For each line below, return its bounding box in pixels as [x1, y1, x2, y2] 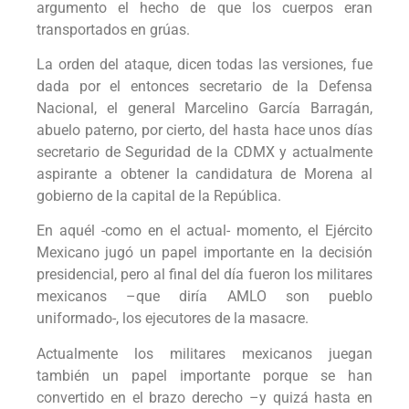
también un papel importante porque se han [37, 366, 372, 384]
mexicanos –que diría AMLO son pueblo [37, 288, 372, 306]
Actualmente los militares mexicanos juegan [37, 344, 372, 362]
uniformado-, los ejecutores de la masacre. [37, 309, 309, 328]
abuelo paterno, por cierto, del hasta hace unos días [37, 121, 372, 139]
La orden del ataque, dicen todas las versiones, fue [37, 55, 372, 73]
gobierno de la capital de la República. [37, 186, 281, 204]
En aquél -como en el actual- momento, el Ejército [37, 222, 372, 240]
